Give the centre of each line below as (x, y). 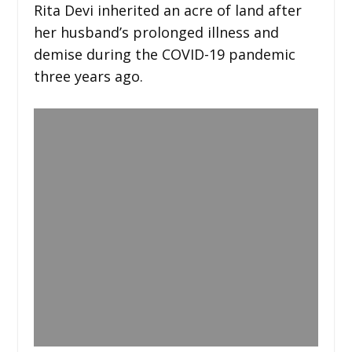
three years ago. (88, 76)
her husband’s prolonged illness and (156, 32)
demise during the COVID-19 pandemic (164, 54)
